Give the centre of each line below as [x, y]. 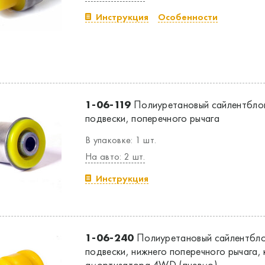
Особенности [188, 17]
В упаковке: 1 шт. [121, 140]
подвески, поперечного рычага [152, 118]
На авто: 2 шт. [115, 156]
